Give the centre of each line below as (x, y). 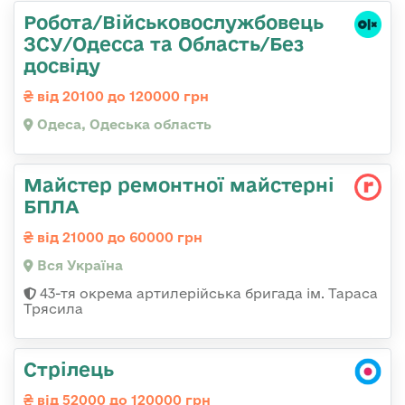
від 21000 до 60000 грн (118, 238)
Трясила (53, 309)
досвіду (62, 66)
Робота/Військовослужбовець (174, 22)
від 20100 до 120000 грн (121, 97)
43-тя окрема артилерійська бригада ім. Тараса (207, 294)
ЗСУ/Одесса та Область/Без (164, 44)
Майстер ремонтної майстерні (179, 185)
